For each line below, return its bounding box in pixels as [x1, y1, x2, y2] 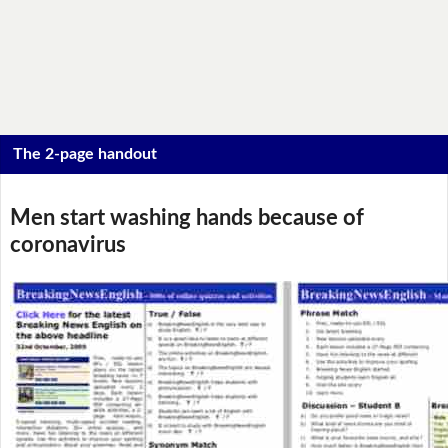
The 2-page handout [13, 146, 158, 163]
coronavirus [9, 234, 126, 256]
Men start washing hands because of [9, 207, 364, 229]
